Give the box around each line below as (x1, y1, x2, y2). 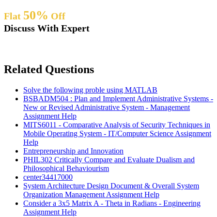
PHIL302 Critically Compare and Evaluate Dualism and (23, 155, 195, 164)
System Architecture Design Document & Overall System (23, 182, 199, 190)
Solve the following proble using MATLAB (23, 86, 157, 94)
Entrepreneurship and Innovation (23, 147, 124, 155)
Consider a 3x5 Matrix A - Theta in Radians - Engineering (23, 199, 201, 208)
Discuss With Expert (4, 23, 90, 34)
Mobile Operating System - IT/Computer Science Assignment (23, 129, 211, 138)
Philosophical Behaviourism (23, 164, 109, 173)
